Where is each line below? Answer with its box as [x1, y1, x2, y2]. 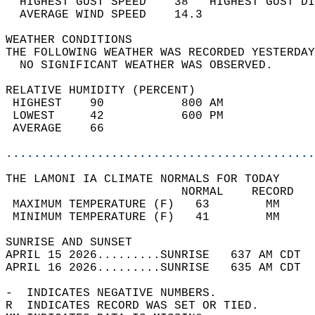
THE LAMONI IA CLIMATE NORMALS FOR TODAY [6, 173, 294, 186]
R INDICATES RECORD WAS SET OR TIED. [6, 300, 273, 312]
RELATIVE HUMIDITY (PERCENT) [6, 84, 210, 97]
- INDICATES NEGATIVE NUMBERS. [6, 287, 231, 300]
